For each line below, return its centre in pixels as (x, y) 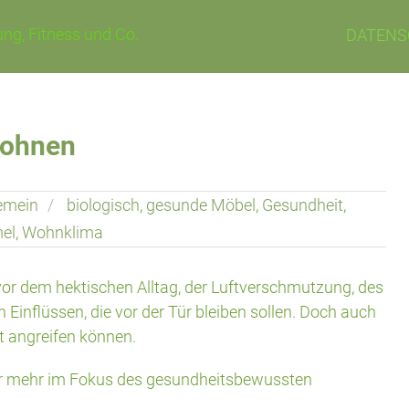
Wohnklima (63, 232)
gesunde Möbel (201, 205)
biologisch (103, 205)
